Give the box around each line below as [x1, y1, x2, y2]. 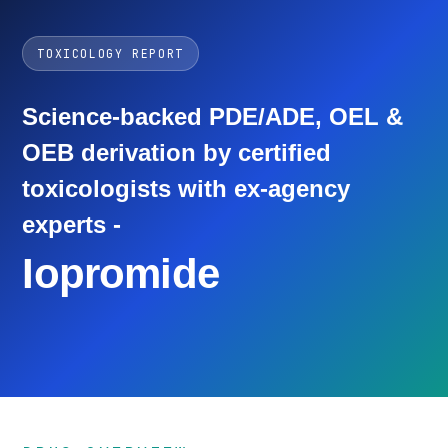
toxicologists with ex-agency [22, 175, 351, 202]
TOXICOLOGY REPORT [37, 46, 184, 61]
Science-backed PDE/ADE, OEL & [22, 103, 404, 130]
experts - [22, 211, 122, 238]
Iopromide [22, 250, 219, 297]
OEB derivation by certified [22, 139, 332, 166]
